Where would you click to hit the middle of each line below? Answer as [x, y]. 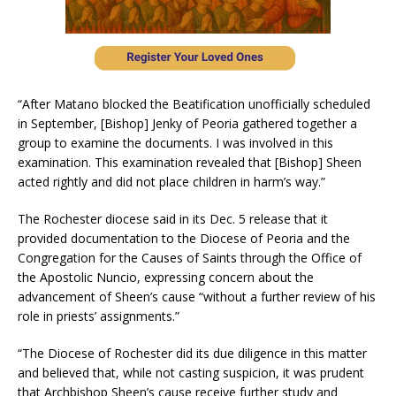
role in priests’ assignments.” [99, 316]
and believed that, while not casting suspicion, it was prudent [191, 372]
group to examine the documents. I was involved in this [175, 142]
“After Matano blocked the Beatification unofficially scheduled [194, 103]
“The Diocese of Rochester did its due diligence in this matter [192, 353]
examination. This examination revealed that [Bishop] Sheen [190, 162]
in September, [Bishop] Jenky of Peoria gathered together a [187, 123]
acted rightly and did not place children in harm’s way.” [171, 181]
